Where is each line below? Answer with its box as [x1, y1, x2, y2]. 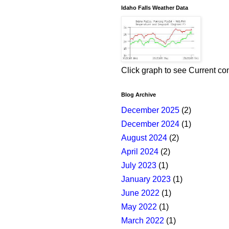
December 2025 [121, 106, 179, 115]
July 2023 [121, 161, 156, 170]
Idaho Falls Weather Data [121, 5, 188, 11]
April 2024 [121, 147, 158, 156]
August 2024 [121, 133, 167, 143]
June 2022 [121, 189, 159, 198]
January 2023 [121, 175, 171, 184]
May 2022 [121, 202, 157, 212]
